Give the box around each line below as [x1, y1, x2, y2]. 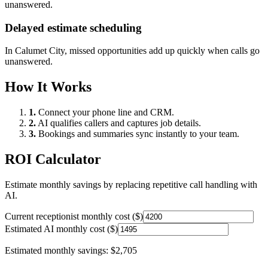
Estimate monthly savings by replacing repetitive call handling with [5, 179, 257, 190]
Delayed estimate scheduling [5, 21, 142, 34]
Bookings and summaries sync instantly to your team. [36, 129, 239, 139]
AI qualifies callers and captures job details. [36, 118, 201, 129]
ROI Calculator [5, 151, 101, 167]
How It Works [5, 79, 92, 95]
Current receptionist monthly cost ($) [5, 211, 143, 221]
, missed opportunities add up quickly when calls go [65, 45, 260, 56]
